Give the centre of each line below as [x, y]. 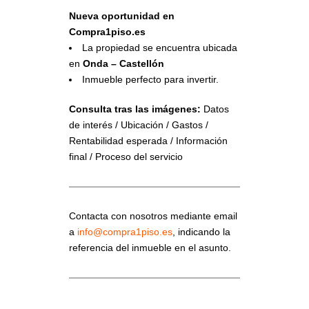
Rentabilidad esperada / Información [148, 141]
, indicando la [201, 232]
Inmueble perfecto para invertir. [150, 79]
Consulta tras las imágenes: [135, 109]
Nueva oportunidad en [122, 16]
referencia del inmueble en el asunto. [150, 248]
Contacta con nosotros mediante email [153, 216]
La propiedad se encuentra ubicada [160, 48]
